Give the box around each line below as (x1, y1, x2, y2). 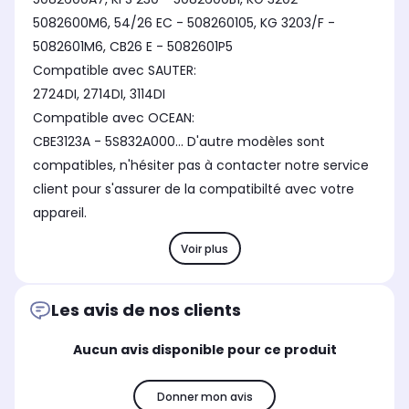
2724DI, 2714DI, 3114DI (33, 85, 165, 104)
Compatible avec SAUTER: (33, 61, 200, 80)
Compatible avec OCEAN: (33, 109, 198, 128)
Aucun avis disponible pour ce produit (72, 341, 337, 360)
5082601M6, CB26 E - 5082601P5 (33, 37, 233, 57)
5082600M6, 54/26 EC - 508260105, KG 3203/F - (33, 14, 335, 33)
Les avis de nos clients (51, 299, 241, 322)
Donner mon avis (156, 388, 253, 404)
